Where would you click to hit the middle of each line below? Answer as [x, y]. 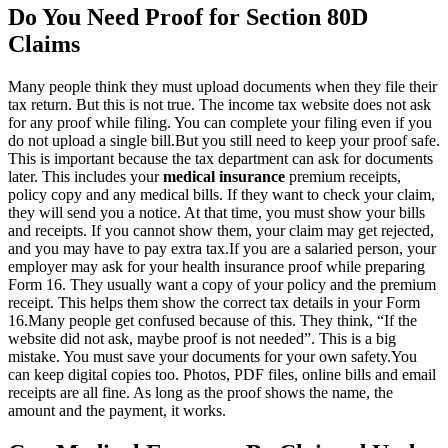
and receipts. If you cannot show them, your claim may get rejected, [221, 230]
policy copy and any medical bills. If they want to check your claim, [221, 194]
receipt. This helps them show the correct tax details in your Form [214, 302]
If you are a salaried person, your [332, 248]
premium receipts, [343, 176]
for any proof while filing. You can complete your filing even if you [220, 122]
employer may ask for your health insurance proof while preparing [216, 266]
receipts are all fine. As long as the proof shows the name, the [200, 392]
